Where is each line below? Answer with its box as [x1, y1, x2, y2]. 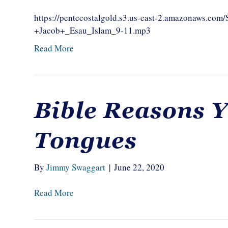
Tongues [34, 128, 137, 153]
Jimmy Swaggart [46, 161, 106, 173]
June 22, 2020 [114, 161, 165, 173]
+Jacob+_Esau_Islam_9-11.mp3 [34, 24, 151, 36]
